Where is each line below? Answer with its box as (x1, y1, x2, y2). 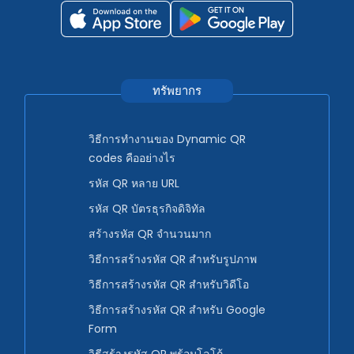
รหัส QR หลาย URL (88, 175, 179, 192)
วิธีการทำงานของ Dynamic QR (88, 131, 246, 148)
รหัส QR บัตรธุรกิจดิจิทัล (88, 201, 205, 217)
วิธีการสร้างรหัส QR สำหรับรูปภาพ (88, 251, 257, 268)
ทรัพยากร (153, 82, 201, 100)
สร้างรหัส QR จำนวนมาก (88, 226, 211, 243)
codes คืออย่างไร (88, 150, 175, 167)
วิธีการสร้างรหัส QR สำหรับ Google (88, 302, 265, 318)
